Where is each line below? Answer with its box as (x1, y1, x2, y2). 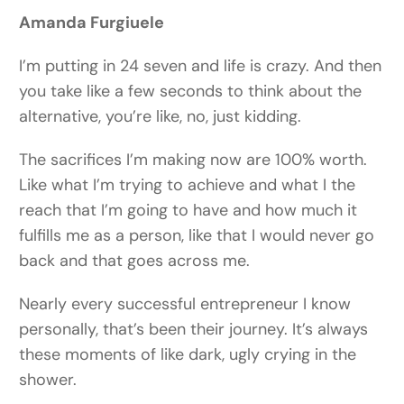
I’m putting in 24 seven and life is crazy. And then (19, 55, 382, 78)
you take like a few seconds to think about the (19, 80, 363, 103)
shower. (19, 369, 78, 391)
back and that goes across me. (19, 250, 251, 272)
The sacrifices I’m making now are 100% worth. (19, 149, 368, 171)
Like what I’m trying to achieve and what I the (19, 174, 356, 197)
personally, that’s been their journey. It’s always (19, 318, 369, 341)
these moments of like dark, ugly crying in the (19, 344, 357, 366)
